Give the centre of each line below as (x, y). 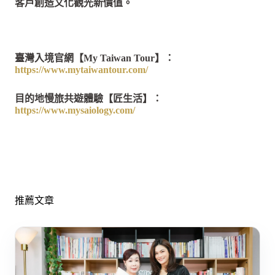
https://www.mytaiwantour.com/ (81, 69)
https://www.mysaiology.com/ (75, 110)
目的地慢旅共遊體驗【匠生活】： (88, 98)
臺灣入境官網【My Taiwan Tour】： (95, 58)
